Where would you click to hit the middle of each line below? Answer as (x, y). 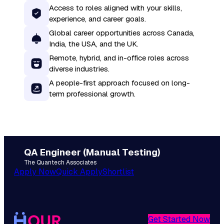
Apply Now (35, 171)
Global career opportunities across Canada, (122, 32)
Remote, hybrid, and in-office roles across (119, 57)
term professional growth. (92, 93)
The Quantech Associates (60, 162)
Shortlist (118, 171)
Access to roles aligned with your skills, (115, 7)
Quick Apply (79, 171)
